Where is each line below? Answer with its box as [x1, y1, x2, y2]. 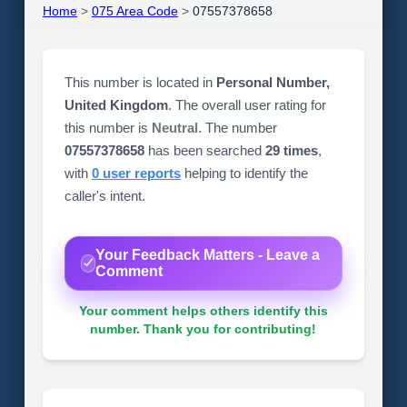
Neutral [151, 120, 198, 135]
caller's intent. [64, 188, 145, 203]
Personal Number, [215, 74, 330, 90]
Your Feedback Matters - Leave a [94, 246, 320, 263]
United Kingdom [64, 97, 168, 113]
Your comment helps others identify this [78, 303, 328, 318]
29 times [264, 143, 318, 158]
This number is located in [64, 74, 216, 90]
